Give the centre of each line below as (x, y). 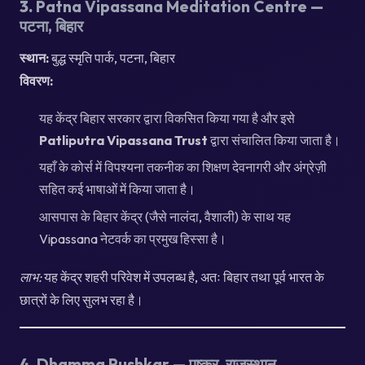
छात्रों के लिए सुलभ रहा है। (81, 299)
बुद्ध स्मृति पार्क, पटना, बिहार (112, 57)
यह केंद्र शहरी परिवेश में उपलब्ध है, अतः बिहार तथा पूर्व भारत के (183, 277)
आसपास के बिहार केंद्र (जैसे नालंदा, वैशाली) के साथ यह (165, 216)
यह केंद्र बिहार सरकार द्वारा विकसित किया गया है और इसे (167, 118)
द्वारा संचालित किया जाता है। (274, 140)
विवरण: (36, 80)
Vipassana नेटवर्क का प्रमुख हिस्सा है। (133, 238)
